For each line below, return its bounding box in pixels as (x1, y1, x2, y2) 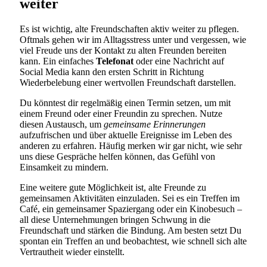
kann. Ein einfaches (20, 55, 96, 66)
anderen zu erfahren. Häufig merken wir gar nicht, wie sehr (20, 140, 242, 151)
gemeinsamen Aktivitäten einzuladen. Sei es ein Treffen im (20, 193, 240, 203)
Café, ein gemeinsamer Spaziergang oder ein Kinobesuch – (20, 203, 242, 214)
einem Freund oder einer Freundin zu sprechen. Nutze (20, 108, 222, 119)
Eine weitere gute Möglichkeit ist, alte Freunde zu (20, 182, 206, 193)
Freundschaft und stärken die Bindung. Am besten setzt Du (20, 225, 241, 235)
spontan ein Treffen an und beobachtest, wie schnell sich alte (20, 235, 247, 246)
